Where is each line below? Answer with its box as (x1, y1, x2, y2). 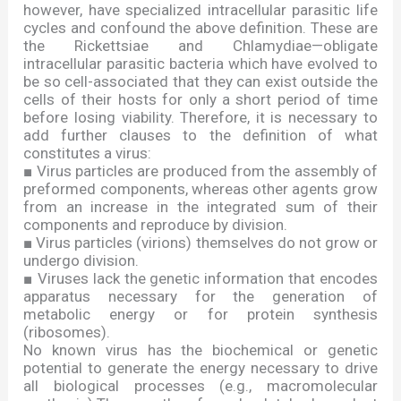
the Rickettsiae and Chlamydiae (23, 37, 311, 55)
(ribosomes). (23, 323, 111, 342)
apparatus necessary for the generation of (23, 287, 378, 306)
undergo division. (23, 252, 140, 270)
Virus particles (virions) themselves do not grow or (32, 234, 378, 252)
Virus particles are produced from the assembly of (32, 162, 378, 181)
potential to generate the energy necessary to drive (23, 359, 378, 378)
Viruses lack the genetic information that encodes (33, 269, 378, 288)
